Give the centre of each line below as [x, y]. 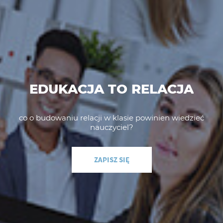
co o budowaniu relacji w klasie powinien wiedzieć [111, 117]
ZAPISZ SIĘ [111, 159]
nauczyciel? [111, 127]
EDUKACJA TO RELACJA [111, 89]
